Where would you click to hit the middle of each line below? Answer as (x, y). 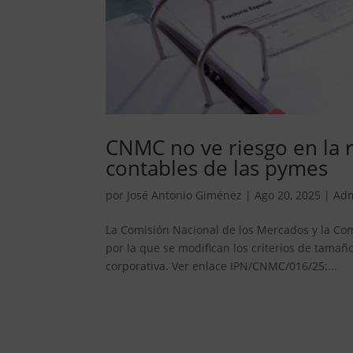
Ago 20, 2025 (288, 195)
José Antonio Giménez (185, 195)
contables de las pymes (217, 168)
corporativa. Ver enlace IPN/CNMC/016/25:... (222, 266)
